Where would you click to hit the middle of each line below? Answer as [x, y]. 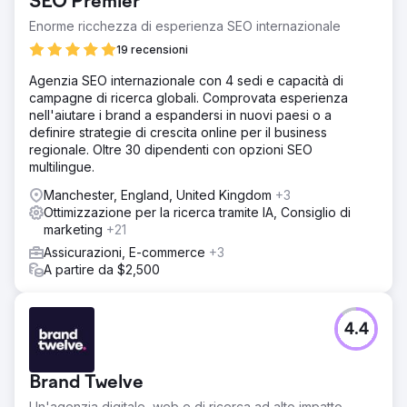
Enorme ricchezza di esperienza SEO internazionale [185, 26]
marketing [75, 229]
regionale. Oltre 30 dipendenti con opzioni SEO [171, 149]
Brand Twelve [86, 383]
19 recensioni [152, 50]
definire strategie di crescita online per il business [178, 132]
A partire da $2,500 [102, 269]
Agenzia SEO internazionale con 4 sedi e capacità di [186, 80]
